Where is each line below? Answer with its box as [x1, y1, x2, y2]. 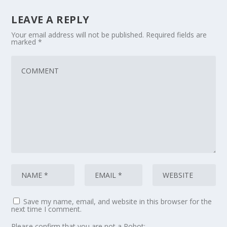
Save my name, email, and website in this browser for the [23, 197, 212, 206]
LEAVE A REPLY [11, 13, 90, 26]
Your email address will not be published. [11, 30, 144, 40]
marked [11, 37, 39, 47]
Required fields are [146, 30, 207, 40]
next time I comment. [11, 204, 82, 214]
